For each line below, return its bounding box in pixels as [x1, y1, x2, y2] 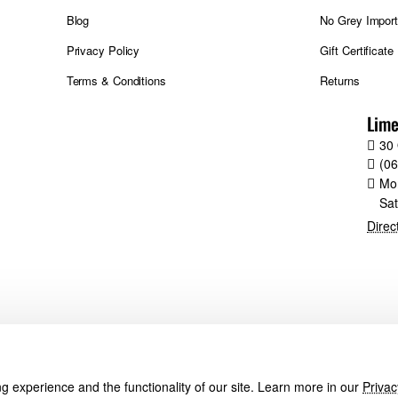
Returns [320, 72, 360, 89]
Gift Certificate [320, 42, 394, 59]
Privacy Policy [66, 42, 140, 59]
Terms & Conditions [66, 72, 166, 89]
